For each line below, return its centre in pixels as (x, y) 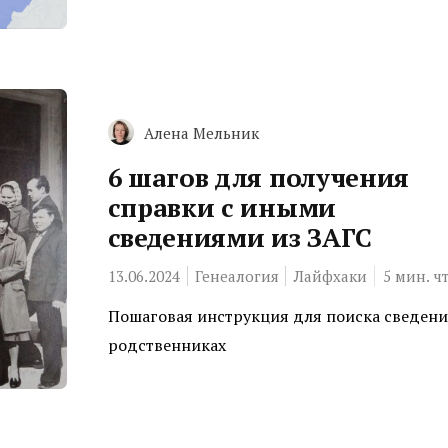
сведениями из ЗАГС (240, 236)
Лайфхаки (330, 275)
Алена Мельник (201, 132)
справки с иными (221, 206)
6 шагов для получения (258, 176)
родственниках (166, 344)
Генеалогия (236, 275)
